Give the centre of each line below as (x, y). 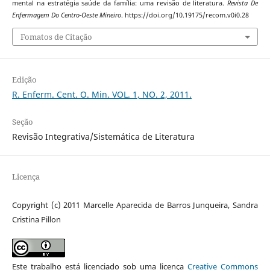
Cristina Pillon (36, 219)
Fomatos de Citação (56, 36)
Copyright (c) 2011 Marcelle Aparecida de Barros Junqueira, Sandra (135, 205)
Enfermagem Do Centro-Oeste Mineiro (66, 15)
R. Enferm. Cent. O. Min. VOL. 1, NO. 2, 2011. (102, 94)
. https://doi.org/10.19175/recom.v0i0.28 (185, 15)
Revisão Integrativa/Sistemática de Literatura (103, 136)
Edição (24, 79)
